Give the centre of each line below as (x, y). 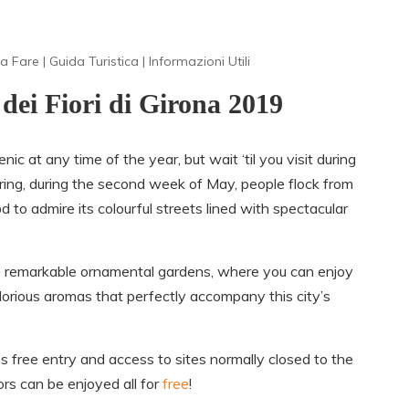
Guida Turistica (94, 62)
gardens (184, 272)
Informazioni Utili (199, 62)
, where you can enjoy (282, 272)
